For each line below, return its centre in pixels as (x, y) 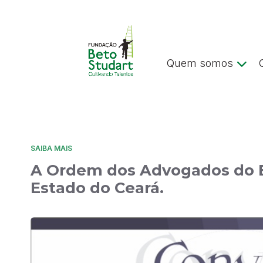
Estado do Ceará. (97, 188)
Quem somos (200, 63)
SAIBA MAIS (51, 148)
